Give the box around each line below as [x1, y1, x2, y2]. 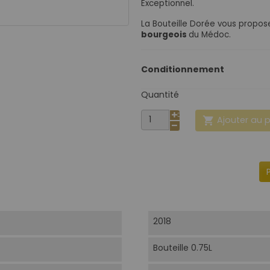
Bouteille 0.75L [152, 242, 212, 254]
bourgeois [141, 28, 189, 40]
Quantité [141, 88, 179, 101]
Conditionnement [141, 63, 224, 75]
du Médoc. [189, 28, 231, 40]
